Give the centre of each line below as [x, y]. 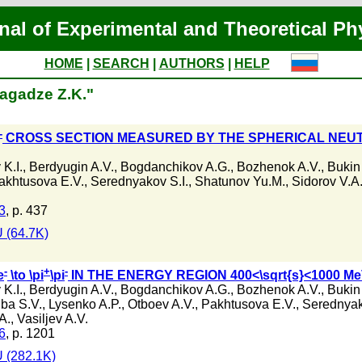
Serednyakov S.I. [139, 182]
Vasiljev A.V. [53, 319]
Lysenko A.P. [85, 305]
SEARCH [121, 63]
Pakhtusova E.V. [248, 305]
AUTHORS [192, 63]
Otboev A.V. [161, 305]
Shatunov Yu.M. [240, 182]
